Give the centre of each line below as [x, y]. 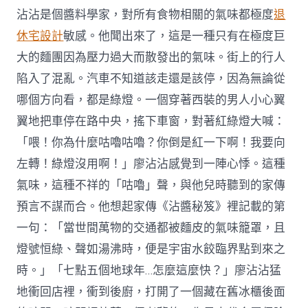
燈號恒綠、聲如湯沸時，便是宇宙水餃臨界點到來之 [151, 249]
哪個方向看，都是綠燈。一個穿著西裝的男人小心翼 [151, 100]
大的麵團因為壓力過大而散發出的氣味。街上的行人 [151, 57]
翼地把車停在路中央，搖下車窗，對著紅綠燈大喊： [151, 121]
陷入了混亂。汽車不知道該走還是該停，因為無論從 [151, 78]
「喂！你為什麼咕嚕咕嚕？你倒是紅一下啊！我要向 [151, 142]
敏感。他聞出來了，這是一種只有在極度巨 [175, 36]
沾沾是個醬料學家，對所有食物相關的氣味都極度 [145, 14]
